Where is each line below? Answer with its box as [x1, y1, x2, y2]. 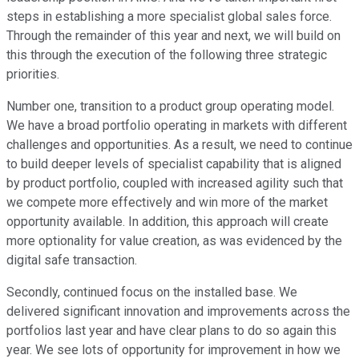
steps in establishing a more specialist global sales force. [6, 9, 332, 25]
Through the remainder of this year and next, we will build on [6, 28, 341, 44]
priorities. [6, 67, 59, 83]
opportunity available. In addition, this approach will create [6, 214, 329, 230]
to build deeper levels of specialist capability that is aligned [6, 156, 341, 172]
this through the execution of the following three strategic [6, 47, 327, 63]
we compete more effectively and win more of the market [6, 195, 328, 211]
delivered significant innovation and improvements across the [6, 304, 350, 320]
